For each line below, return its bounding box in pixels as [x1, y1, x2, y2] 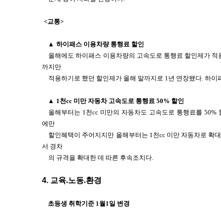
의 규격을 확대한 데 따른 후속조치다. [48, 154, 154, 161]
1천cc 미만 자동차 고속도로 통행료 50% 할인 [56, 97, 184, 105]
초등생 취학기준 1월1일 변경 [48, 200, 130, 207]
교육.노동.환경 [50, 176, 102, 184]
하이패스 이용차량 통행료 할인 [56, 40, 144, 48]
